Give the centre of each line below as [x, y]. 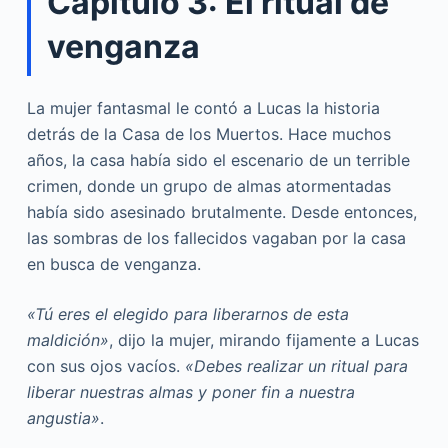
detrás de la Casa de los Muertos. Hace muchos [208, 134]
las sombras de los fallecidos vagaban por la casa [216, 238]
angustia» [63, 418]
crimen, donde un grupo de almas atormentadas [208, 186]
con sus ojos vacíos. [105, 366]
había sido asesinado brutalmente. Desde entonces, [221, 212]
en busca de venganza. [113, 264]
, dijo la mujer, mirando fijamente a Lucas [263, 340]
